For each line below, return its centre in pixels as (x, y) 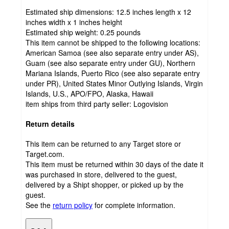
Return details (50, 123)
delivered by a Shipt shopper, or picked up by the (105, 184)
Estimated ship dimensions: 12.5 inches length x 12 (108, 12)
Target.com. (45, 154)
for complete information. (135, 205)
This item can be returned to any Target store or (103, 143)
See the (38, 205)
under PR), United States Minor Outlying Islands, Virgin (114, 84)
